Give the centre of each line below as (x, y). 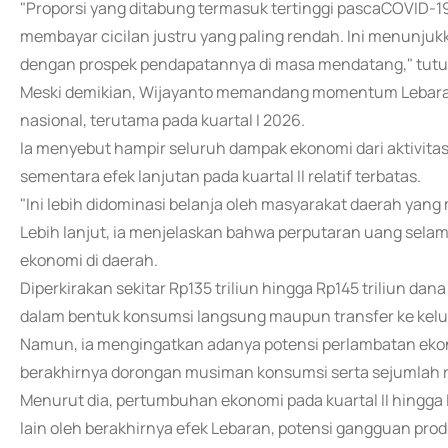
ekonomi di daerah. (89, 260)
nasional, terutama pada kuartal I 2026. (162, 120)
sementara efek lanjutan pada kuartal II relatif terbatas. (220, 176)
